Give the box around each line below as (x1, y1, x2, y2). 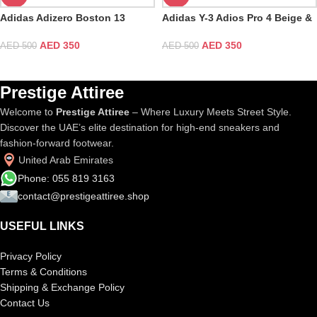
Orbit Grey (162, 25, 212, 37)
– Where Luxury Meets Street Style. (129, 106, 292, 118)
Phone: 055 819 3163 (18, 172, 115, 184)
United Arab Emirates (18, 154, 113, 166)
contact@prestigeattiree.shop (18, 190, 149, 202)
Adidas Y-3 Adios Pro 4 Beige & (162, 11, 312, 23)
